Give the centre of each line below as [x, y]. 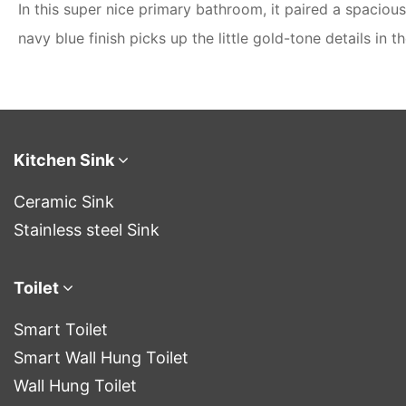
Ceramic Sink [64, 202]
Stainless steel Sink [87, 230]
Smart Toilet [61, 329]
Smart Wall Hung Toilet [101, 358]
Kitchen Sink [64, 160]
